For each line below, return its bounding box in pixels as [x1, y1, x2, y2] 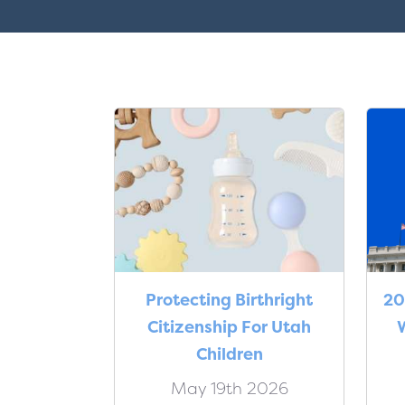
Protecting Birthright [146, 287, 313, 311]
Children [195, 342, 263, 365]
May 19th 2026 [170, 376, 288, 400]
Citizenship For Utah [147, 315, 311, 338]
